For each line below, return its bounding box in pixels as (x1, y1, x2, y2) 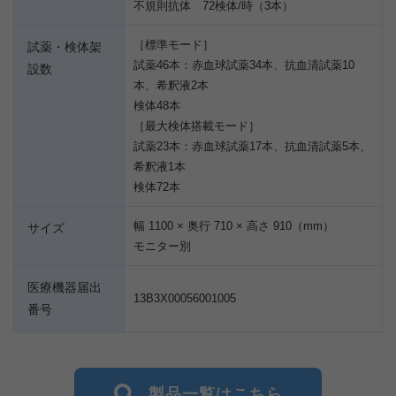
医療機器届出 (27, 280, 102, 295)
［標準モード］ (133, 38, 214, 52)
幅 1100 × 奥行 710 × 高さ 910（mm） (133, 219, 334, 233)
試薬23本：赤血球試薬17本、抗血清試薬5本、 (133, 140, 371, 154)
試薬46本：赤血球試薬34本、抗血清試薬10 (133, 58, 354, 72)
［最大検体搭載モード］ (133, 119, 260, 133)
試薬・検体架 (27, 40, 102, 55)
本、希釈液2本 (133, 79, 209, 93)
